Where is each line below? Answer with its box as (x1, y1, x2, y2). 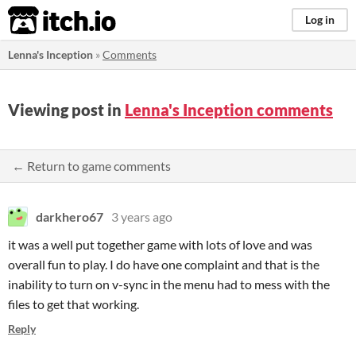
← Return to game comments (12, 158, 171, 173)
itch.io (7, 5, 77, 37)
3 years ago (111, 209, 172, 224)
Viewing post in (8, 100, 125, 119)
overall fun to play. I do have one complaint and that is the (8, 257, 319, 272)
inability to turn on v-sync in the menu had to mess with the (8, 277, 330, 292)
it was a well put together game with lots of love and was (8, 237, 312, 252)
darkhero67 (36, 209, 103, 224)
